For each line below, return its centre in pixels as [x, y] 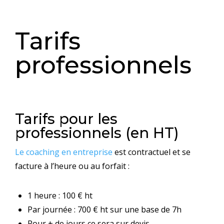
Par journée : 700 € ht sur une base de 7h [104, 209]
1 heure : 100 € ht [60, 195]
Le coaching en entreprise [64, 152]
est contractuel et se [151, 152]
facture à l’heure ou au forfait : [72, 166]
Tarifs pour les [66, 118]
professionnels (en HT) [97, 132]
